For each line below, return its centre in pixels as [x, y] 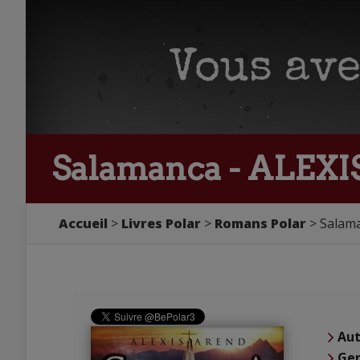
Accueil [83, 223]
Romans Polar [260, 223]
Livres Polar [161, 223]
